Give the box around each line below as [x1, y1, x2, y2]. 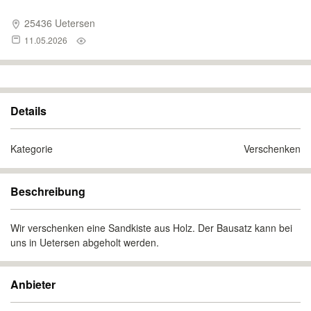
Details [10, 103, 47, 119]
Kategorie [10, 142, 53, 155]
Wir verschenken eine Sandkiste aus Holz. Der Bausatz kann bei [10, 221, 292, 235]
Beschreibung [10, 183, 85, 199]
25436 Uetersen [22, 16, 95, 30]
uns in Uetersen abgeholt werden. [10, 235, 159, 249]
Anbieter [10, 276, 56, 292]
